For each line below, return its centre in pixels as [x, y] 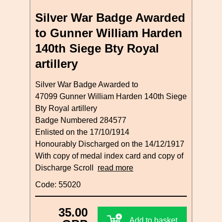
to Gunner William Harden [109, 33]
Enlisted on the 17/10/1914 [82, 132]
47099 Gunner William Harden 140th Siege [111, 96]
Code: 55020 [58, 184]
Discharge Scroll [66, 167]
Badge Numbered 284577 [81, 120]
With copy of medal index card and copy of [109, 156]
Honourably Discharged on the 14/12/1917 [110, 144]
